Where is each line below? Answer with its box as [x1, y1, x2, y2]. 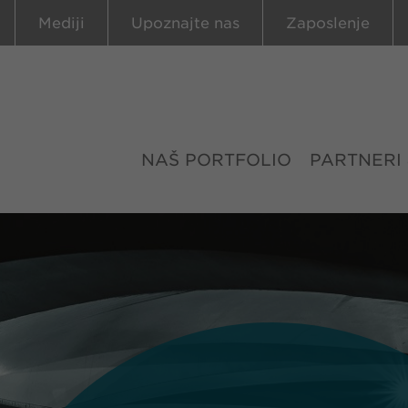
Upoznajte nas [131, 15, 240, 32]
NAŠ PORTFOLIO [141, 150, 291, 169]
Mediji [38, 15, 85, 32]
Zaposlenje [286, 15, 370, 32]
